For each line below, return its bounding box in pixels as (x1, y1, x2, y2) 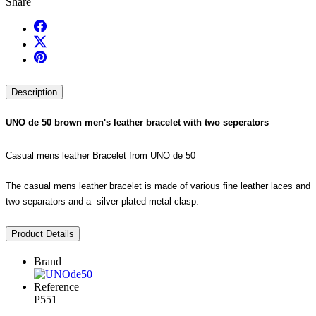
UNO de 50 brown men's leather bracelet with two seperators (6, 117, 269, 128)
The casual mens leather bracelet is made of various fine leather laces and (6, 180, 310, 191)
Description (11, 87, 57, 98)
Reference (34, 280, 79, 293)
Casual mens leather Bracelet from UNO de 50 (6, 150, 195, 161)
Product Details (11, 228, 74, 239)
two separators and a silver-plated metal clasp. (6, 195, 199, 207)
